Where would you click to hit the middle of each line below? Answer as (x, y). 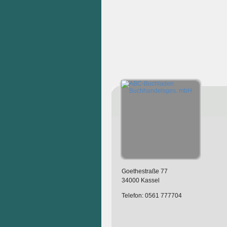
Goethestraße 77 (144, 172)
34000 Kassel (140, 181)
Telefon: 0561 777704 (152, 196)
